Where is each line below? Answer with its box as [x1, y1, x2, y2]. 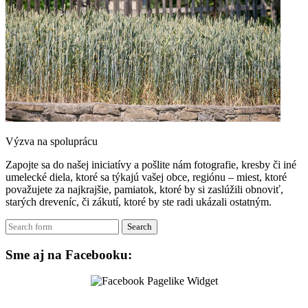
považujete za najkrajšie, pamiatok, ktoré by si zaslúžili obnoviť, [5, 183, 283, 195]
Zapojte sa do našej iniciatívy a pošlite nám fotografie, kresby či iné [5, 158, 296, 170]
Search [127, 221, 152, 232]
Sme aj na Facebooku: [5, 247, 132, 262]
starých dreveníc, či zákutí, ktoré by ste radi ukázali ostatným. [5, 195, 272, 208]
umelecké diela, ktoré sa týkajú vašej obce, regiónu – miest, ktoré [5, 170, 287, 183]
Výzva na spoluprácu [5, 135, 98, 147]
